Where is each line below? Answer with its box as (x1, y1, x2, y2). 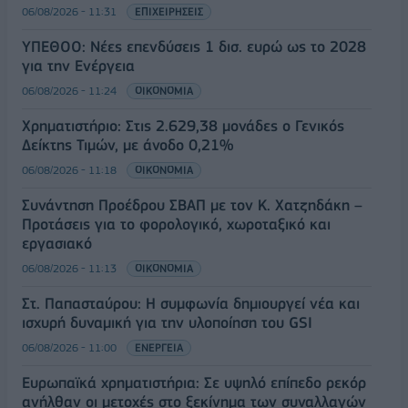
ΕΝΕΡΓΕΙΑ (135, 341, 183, 355)
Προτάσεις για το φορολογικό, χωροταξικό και (22, 215, 331, 234)
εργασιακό (22, 234, 92, 253)
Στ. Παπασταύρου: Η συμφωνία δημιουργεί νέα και (22, 294, 360, 313)
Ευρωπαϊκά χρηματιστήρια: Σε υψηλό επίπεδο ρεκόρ (22, 373, 366, 393)
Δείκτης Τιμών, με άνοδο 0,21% (22, 136, 233, 155)
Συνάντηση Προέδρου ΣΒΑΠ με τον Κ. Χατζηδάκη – (22, 196, 362, 215)
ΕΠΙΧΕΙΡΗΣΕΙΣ (135, 5, 203, 19)
